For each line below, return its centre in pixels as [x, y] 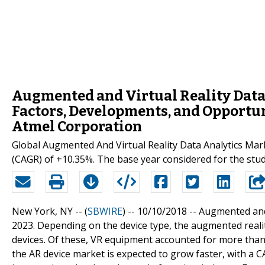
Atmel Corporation [77, 126]
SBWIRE [105, 211]
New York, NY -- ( [50, 211]
